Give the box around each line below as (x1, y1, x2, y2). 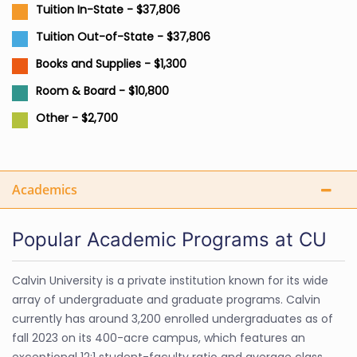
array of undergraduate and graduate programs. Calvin (12, 292, 320, 308)
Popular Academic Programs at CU (12, 228, 327, 251)
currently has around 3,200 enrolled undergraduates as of (12, 311, 333, 327)
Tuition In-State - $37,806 (36, 2, 180, 18)
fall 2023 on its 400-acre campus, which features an (12, 330, 305, 346)
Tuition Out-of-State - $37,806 (36, 29, 210, 45)
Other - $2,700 (36, 110, 118, 126)
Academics (12, 181, 77, 198)
